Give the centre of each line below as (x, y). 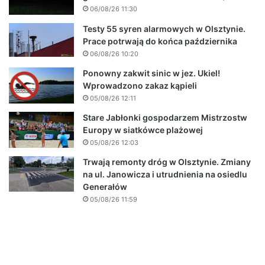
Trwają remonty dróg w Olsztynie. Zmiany (167, 161)
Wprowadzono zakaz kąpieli (140, 85)
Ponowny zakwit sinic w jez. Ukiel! (151, 73)
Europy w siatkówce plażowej (143, 130)
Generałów (105, 186)
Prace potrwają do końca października (160, 41)
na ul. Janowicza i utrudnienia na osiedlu (165, 174)
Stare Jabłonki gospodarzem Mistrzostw (165, 117)
